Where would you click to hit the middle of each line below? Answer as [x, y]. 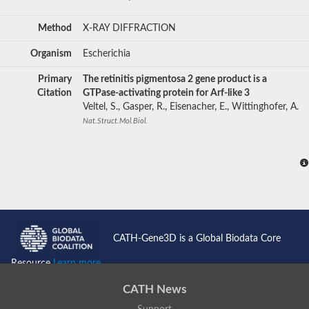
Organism [51, 53]
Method [55, 28]
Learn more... [80, 264]
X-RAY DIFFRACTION [129, 28]
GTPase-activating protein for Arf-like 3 [166, 93]
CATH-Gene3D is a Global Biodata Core [197, 238]
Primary [55, 79]
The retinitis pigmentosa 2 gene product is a [175, 79]
